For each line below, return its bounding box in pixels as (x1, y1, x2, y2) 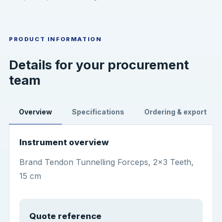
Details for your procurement (8, 57, 189, 73)
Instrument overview (19, 137, 109, 148)
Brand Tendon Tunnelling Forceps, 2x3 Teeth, (19, 157, 194, 167)
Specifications (71, 108, 124, 116)
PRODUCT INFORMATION (8, 36, 102, 43)
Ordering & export (144, 108, 207, 116)
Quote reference (29, 211, 102, 221)
